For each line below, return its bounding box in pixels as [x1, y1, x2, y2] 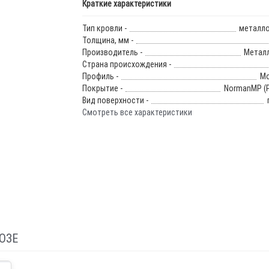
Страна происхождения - [82, 59, 171, 70]
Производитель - [82, 47, 142, 58]
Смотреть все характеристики [82, 107, 192, 118]
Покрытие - [82, 83, 122, 94]
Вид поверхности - [82, 95, 148, 106]
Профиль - [82, 71, 118, 82]
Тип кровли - [82, 23, 127, 34]
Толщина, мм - [82, 35, 133, 46]
